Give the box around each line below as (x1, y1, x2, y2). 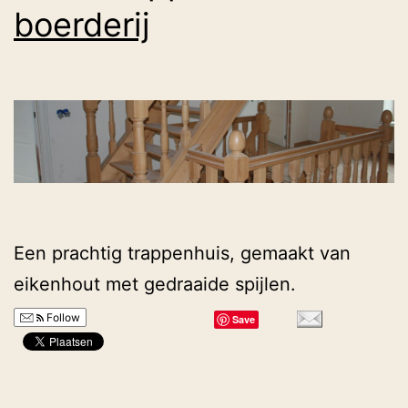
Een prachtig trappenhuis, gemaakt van (14, 242, 351, 265)
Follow (44, 311, 80, 325)
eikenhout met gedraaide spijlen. (14, 273, 296, 296)
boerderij (14, 4, 150, 45)
